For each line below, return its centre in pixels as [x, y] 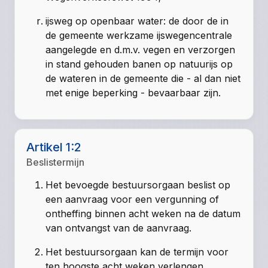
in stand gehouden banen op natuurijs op [139, 64]
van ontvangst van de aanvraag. [119, 228]
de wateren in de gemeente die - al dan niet [143, 79]
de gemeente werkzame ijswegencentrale [139, 36]
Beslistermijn [56, 162]
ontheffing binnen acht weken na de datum [143, 214]
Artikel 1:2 [54, 147]
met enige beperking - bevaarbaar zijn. [133, 93]
